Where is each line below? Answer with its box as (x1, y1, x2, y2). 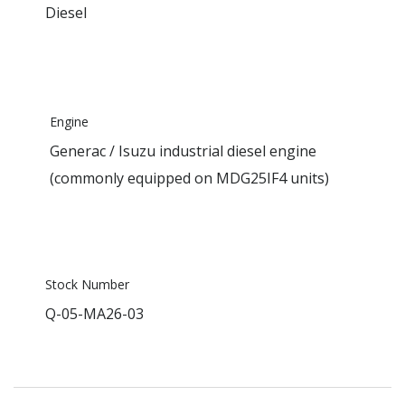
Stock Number (45, 276, 129, 294)
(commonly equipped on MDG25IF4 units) (50, 168, 329, 189)
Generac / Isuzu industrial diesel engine (50, 141, 316, 162)
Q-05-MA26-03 (45, 304, 144, 325)
